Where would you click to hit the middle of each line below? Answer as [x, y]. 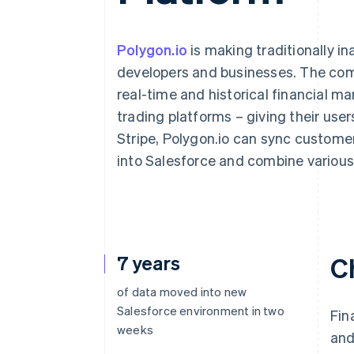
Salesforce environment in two [201, 311]
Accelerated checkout [114, 13]
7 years [149, 263]
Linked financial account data [132, 43]
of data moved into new [182, 292]
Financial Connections [118, 28]
